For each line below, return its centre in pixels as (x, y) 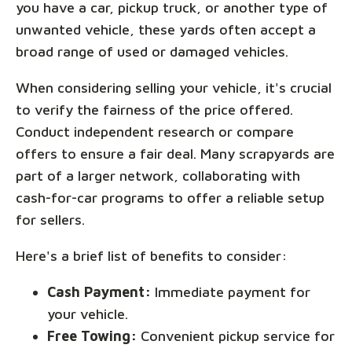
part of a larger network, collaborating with (158, 176)
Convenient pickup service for (236, 336)
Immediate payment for (231, 292)
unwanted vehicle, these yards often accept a (166, 30)
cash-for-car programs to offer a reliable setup (170, 198)
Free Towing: (92, 336)
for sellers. (50, 220)
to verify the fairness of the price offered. (154, 110)
